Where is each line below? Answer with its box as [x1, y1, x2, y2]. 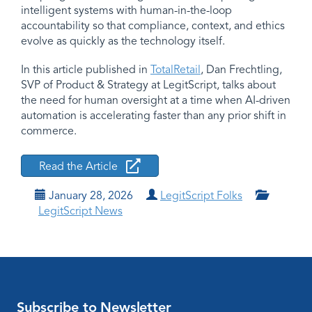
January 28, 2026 [46, 189, 136, 203]
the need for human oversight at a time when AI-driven [21, 93, 290, 108]
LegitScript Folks [160, 189, 242, 203]
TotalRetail [150, 63, 201, 77]
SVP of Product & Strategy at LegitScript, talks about [21, 78, 276, 93]
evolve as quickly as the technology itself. [21, 34, 225, 48]
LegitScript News [38, 204, 123, 219]
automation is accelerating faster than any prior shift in [21, 109, 286, 123]
